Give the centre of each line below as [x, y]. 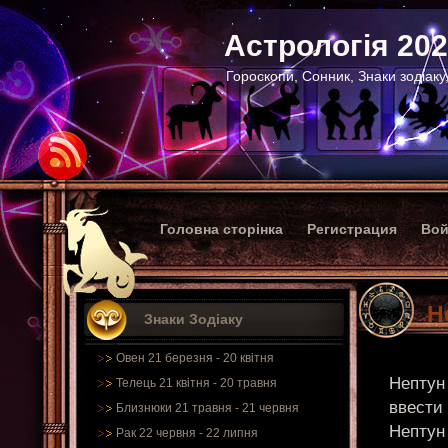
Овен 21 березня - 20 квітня [195, 358]
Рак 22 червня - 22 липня [187, 433]
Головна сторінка [221, 229]
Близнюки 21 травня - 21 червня [207, 408]
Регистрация [352, 229]
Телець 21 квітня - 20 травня [196, 383]
